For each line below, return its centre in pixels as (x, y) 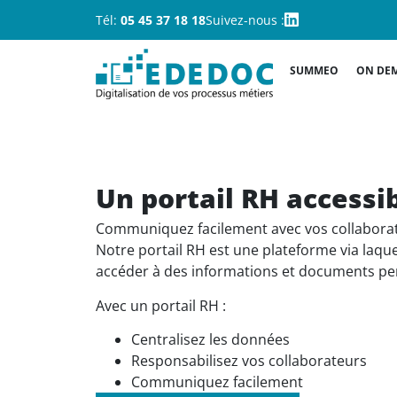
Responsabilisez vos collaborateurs (249, 361)
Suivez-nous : (245, 20)
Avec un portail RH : (160, 305)
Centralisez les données (210, 340)
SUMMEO (315, 70)
